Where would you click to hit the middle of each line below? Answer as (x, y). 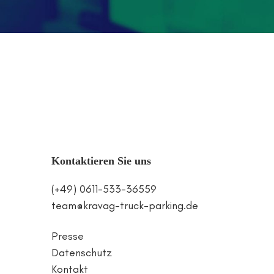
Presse (67, 236)
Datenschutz (81, 253)
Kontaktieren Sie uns (101, 161)
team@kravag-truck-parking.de (124, 206)
